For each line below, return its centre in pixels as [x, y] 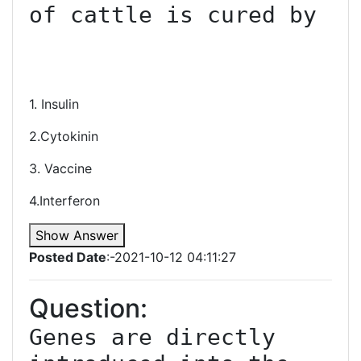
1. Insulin [54, 104]
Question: [88, 308]
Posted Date [68, 257]
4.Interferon [64, 201]
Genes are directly [152, 337]
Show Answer [77, 235]
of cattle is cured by [173, 15]
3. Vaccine [60, 168]
